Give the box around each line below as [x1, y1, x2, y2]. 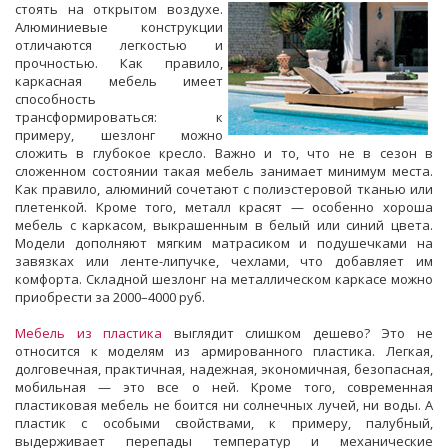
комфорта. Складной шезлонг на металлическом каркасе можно [15, 269, 433, 288]
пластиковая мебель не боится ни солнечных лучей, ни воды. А [15, 395, 433, 414]
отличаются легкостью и [15, 35, 223, 54]
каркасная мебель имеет [15, 71, 223, 90]
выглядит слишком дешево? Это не [162, 323, 434, 342]
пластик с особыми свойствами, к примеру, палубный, [15, 413, 433, 432]
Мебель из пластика [15, 323, 163, 342]
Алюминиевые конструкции [15, 17, 223, 36]
